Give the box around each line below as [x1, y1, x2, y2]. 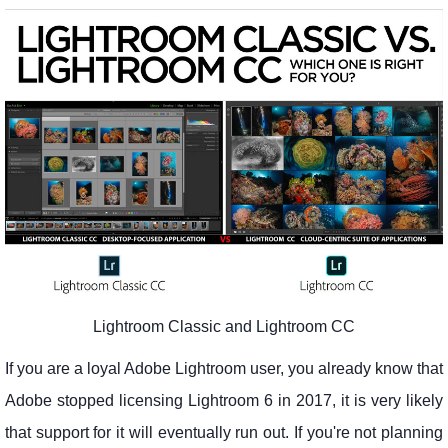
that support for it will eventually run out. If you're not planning [5, 424, 443, 442]
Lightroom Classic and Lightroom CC [93, 318, 355, 336]
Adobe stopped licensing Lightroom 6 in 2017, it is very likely [5, 392, 443, 410]
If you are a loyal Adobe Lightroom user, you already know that [5, 360, 443, 378]
